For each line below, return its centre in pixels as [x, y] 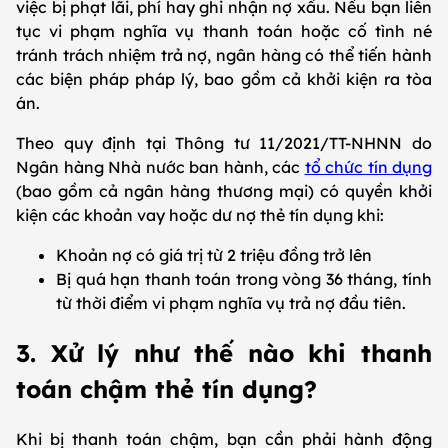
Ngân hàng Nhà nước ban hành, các [160, 166]
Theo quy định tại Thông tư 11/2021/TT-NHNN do [224, 142]
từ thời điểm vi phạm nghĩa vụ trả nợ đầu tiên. [231, 302]
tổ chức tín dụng [368, 166]
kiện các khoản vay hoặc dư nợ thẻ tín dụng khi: [200, 214]
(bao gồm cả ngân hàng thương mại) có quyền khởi [224, 190]
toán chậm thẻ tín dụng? [166, 388]
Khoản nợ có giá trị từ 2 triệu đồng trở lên [214, 254]
